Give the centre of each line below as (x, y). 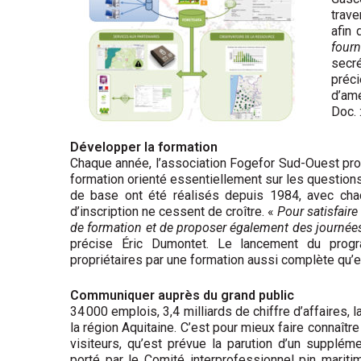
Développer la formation (144, 147)
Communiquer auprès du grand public (182, 295)
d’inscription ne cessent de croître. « (172, 211)
